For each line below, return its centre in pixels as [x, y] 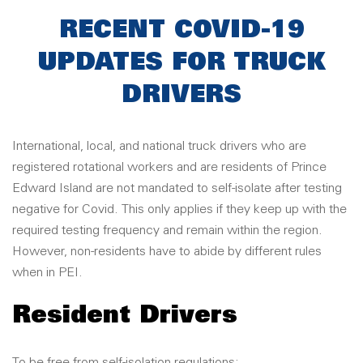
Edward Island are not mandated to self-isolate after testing [177, 188]
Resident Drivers [125, 316]
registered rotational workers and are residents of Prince [169, 167]
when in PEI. [47, 273]
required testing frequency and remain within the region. [167, 231]
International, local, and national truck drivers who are [159, 146]
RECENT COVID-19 [181, 31]
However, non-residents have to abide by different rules [167, 252]
